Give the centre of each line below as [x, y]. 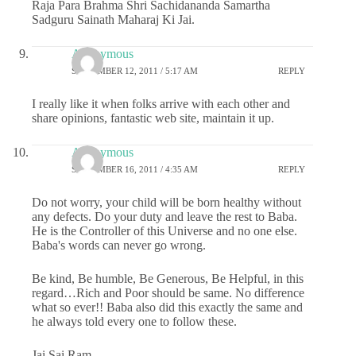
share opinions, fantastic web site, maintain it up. [153, 118]
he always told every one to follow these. [134, 321]
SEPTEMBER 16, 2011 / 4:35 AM [135, 170]
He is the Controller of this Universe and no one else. [164, 230]
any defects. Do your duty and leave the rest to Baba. [164, 216]
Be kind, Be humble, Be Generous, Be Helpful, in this [168, 278]
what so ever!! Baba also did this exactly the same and [167, 307]
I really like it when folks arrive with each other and [161, 103]
